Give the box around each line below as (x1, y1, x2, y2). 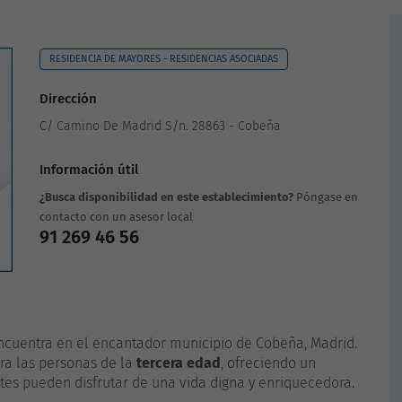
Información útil (39, 162, 138, 178)
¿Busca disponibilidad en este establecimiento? (39, 190, 293, 204)
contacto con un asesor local (39, 210, 193, 223)
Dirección (39, 91, 97, 107)
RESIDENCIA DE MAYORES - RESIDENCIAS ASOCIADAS (49, 53, 278, 65)
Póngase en (293, 190, 358, 204)
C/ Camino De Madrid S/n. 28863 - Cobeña (39, 118, 281, 134)
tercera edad (136, 354, 221, 372)
